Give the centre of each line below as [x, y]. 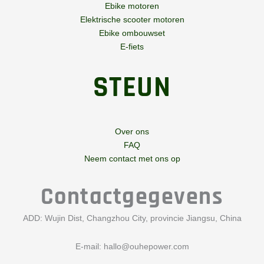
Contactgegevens [132, 197]
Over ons [132, 131]
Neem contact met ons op [132, 159]
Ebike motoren [132, 6]
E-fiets [132, 47]
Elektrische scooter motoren [132, 20]
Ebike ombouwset [132, 33]
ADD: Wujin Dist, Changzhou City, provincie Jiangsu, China [132, 218]
